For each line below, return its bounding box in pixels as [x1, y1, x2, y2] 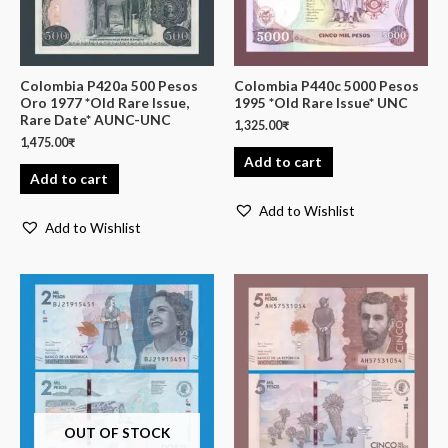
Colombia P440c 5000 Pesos [234, 76, 419, 94]
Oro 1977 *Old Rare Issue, [20, 93, 189, 111]
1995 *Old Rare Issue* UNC [234, 93, 408, 111]
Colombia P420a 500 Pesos [20, 76, 198, 94]
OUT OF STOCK [64, 423, 170, 441]
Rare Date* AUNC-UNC [20, 110, 171, 128]
